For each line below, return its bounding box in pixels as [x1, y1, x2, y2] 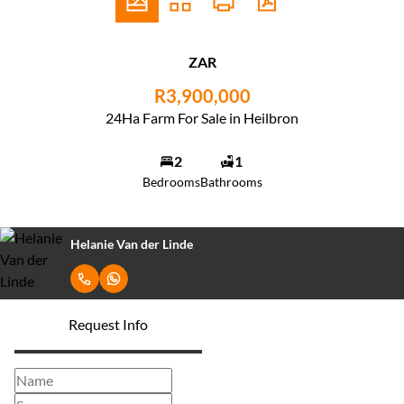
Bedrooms [142, 174, 200, 189]
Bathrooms [199, 174, 262, 189]
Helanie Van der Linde [70, 235, 193, 252]
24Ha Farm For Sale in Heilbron [106, 109, 298, 126]
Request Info [69, 316, 148, 333]
